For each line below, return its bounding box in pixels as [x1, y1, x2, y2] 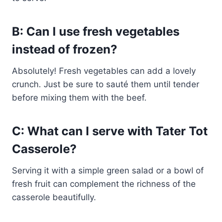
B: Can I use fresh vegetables [12, 24, 179, 39]
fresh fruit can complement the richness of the [12, 178, 196, 189]
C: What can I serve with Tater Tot [12, 123, 208, 138]
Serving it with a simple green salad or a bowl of [12, 165, 204, 175]
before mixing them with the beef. [12, 92, 147, 103]
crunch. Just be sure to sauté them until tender [12, 79, 199, 89]
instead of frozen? [12, 42, 117, 56]
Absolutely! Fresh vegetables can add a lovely [12, 65, 196, 76]
